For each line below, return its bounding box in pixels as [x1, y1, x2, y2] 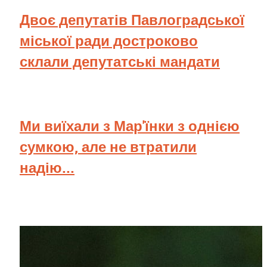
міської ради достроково [20, 31, 198, 51]
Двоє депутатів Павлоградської [20, 10, 244, 30]
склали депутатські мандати [20, 52, 220, 72]
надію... [20, 158, 74, 178]
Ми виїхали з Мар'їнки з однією [20, 116, 240, 136]
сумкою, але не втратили [20, 137, 197, 157]
